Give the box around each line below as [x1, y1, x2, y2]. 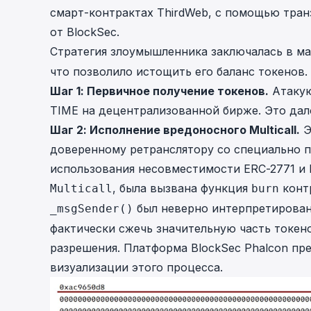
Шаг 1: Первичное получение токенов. [50, 84, 269, 98]
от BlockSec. [50, 25, 119, 39]
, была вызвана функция [112, 181, 251, 195]
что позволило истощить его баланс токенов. [50, 65, 308, 78]
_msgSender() [50, 202, 133, 215]
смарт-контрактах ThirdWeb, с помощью [50, 6, 283, 19]
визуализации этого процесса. [50, 260, 223, 274]
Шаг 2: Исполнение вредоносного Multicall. [50, 123, 300, 137]
